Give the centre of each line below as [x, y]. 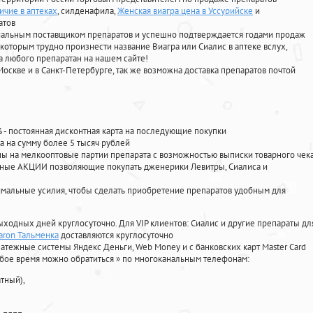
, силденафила [86, 11]
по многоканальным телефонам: [186, 259]
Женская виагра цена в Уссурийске [185, 11]
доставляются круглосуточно [116, 235]
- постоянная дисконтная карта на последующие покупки [114, 131]
